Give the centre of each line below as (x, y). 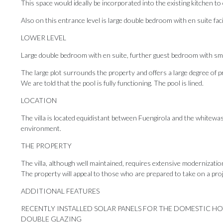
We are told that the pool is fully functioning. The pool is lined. (112, 83)
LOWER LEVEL (44, 38)
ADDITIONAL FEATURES (60, 191)
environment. (41, 128)
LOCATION (39, 101)
